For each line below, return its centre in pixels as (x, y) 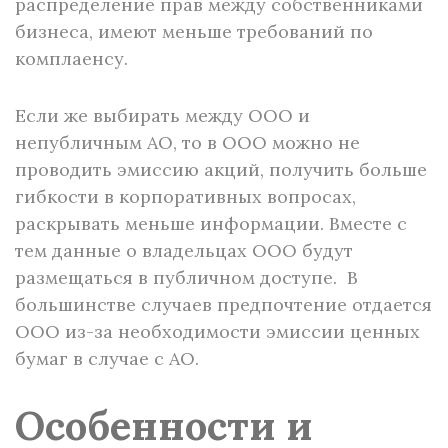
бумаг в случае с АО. (107, 358)
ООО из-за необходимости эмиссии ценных (217, 331)
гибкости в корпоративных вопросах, (185, 196)
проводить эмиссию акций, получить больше (221, 169)
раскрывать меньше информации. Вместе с (211, 223)
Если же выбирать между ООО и (162, 115)
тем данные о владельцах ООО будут (184, 250)
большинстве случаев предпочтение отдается (223, 304)
